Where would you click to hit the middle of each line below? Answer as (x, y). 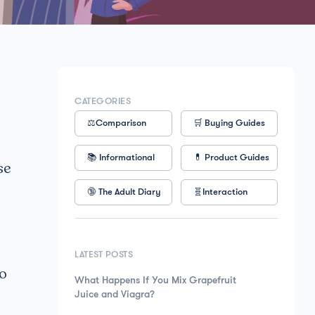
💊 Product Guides (231, 158)
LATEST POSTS (104, 255)
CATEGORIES (103, 102)
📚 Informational (121, 158)
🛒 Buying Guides (229, 123)
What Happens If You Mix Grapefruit (155, 281)
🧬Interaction (220, 192)
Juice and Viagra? (115, 295)
